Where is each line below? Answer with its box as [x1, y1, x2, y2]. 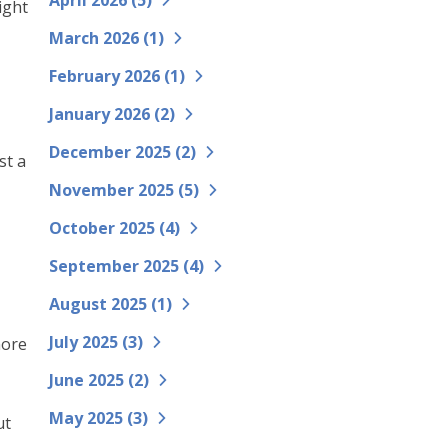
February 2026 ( [48, 65, 170, 87]
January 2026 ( [48, 103, 160, 125]
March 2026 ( [48, 27, 149, 49]
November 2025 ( [48, 179, 184, 201]
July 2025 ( [48, 331, 128, 353]
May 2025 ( [48, 407, 133, 429]
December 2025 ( [48, 141, 181, 163]
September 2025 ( [48, 255, 189, 277]
